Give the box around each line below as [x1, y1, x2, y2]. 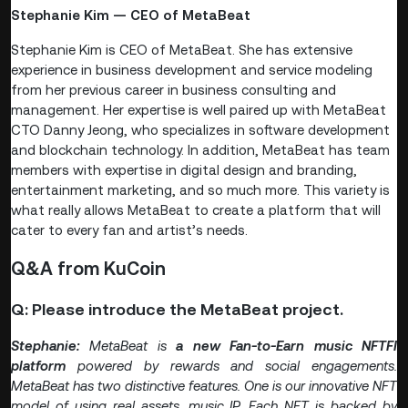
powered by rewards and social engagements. [66, 357, 397, 373]
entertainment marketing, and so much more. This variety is [11, 181, 390, 198]
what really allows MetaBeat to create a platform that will [11, 201, 381, 218]
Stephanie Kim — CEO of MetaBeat [11, 6, 250, 23]
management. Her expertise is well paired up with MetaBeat [11, 101, 386, 117]
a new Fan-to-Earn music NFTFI [176, 337, 398, 353]
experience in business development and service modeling [11, 61, 372, 77]
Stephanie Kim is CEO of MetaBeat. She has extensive [11, 41, 352, 57]
